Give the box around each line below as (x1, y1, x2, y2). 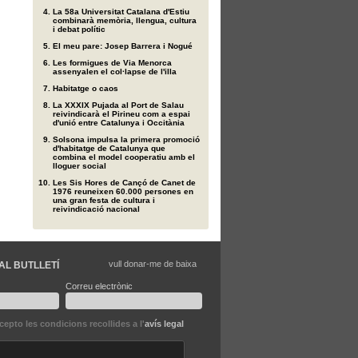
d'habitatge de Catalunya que (53, 144, 165, 153)
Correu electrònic (65, 281, 133, 291)
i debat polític (53, 25, 105, 34)
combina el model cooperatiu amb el (53, 153, 195, 161)
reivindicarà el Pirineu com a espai (53, 109, 190, 118)
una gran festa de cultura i (53, 196, 155, 205)
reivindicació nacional (53, 205, 140, 213)
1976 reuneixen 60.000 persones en (53, 187, 193, 196)
